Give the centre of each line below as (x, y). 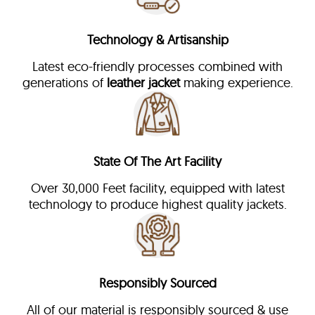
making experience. (236, 83)
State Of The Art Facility (157, 162)
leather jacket (143, 83)
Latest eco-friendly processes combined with (157, 67)
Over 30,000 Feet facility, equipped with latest (157, 188)
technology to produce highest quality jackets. (157, 205)
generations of (64, 83)
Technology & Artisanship (157, 40)
